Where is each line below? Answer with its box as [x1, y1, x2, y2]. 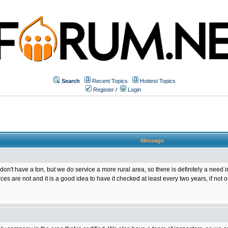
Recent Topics [92, 77, 128, 84]
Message [140, 137, 164, 144]
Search [62, 77, 80, 84]
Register [92, 86, 114, 93]
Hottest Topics [140, 77, 176, 84]
